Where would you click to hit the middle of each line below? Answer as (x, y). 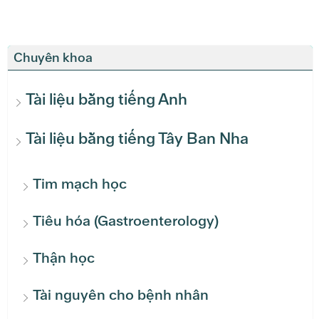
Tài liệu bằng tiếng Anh (106, 100)
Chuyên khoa (53, 58)
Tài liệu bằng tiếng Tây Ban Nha (137, 139)
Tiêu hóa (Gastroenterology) (126, 221)
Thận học (64, 258)
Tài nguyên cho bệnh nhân (121, 295)
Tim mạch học (80, 184)
